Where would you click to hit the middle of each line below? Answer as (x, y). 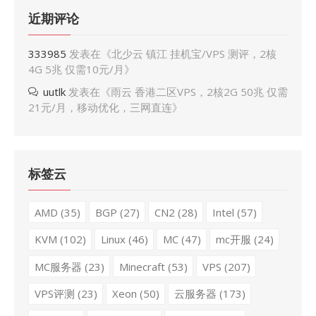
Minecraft (142, 266)
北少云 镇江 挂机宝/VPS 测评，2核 (194, 54)
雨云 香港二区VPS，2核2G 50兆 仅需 (199, 92)
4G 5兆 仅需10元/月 (76, 69)
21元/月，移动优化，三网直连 (100, 107)
